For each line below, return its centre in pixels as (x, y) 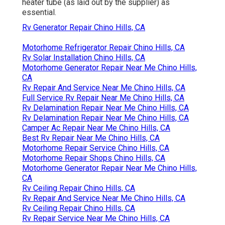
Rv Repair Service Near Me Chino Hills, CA (96, 218)
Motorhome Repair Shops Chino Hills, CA (94, 158)
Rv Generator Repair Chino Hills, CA (84, 28)
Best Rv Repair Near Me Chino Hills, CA (91, 138)
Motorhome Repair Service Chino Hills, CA (96, 148)
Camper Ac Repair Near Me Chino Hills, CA (96, 128)
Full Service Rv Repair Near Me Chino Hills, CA (103, 98)
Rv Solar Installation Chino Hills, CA (84, 58)
